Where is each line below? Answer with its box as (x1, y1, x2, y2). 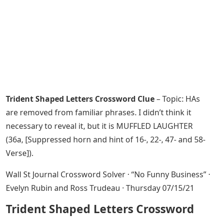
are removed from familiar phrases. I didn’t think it (6, 107, 191, 118)
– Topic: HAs (155, 93, 200, 104)
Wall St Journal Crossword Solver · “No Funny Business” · (6, 169, 210, 180)
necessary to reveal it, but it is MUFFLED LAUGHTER (6, 121, 193, 131)
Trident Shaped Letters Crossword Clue (6, 93, 155, 104)
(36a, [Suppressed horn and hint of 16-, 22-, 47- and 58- (6, 134, 205, 145)
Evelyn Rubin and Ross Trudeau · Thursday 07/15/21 (6, 183, 194, 193)
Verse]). (6, 148, 33, 158)
